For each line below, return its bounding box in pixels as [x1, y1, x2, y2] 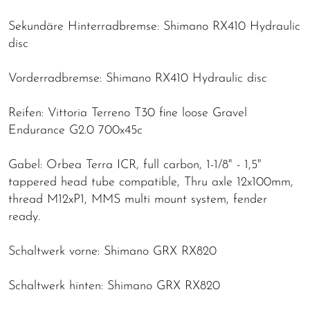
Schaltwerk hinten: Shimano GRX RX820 [8, 279, 220, 293]
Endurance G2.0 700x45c [8, 123, 143, 137]
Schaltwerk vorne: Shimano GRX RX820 [8, 244, 217, 258]
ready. [8, 210, 40, 224]
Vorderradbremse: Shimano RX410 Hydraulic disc [8, 71, 267, 85]
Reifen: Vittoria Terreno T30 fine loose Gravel [8, 106, 247, 120]
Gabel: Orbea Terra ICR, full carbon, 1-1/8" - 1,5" [8, 158, 262, 172]
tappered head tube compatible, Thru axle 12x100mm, [8, 175, 293, 189]
